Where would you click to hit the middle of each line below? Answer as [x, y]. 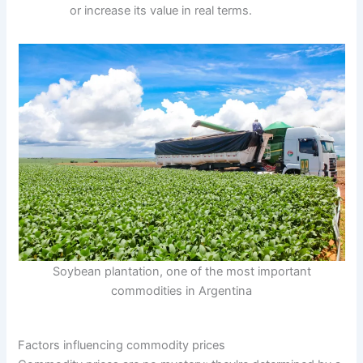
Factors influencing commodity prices [122, 346]
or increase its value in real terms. [161, 10]
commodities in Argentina [181, 290]
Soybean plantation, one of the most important [181, 271]
